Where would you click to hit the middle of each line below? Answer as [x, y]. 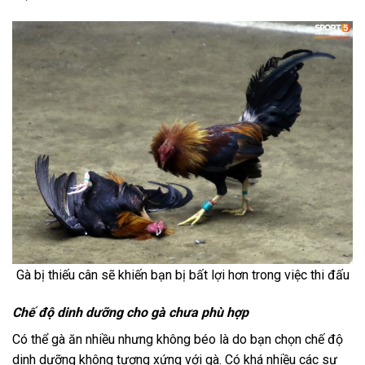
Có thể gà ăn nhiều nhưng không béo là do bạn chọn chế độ [178, 339]
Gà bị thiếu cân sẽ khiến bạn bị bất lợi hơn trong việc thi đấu [182, 275]
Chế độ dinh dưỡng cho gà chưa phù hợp [132, 312]
